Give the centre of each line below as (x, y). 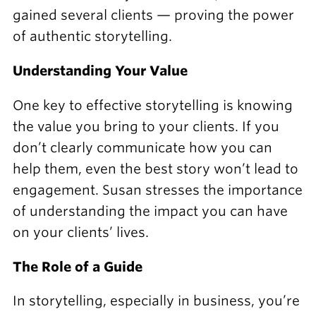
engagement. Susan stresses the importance (157, 190)
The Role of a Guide (77, 267)
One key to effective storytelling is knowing (152, 105)
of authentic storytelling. (92, 37)
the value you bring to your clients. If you (146, 126)
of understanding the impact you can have (150, 211)
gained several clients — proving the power (153, 16)
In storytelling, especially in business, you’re (156, 301)
